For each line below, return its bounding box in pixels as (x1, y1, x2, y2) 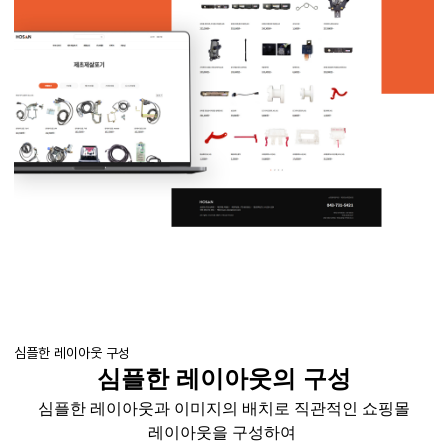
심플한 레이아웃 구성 (14, 344, 130, 361)
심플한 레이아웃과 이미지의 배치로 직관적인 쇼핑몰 (38, 399, 410, 417)
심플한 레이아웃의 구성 (97, 364, 351, 392)
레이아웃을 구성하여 (148, 423, 300, 441)
